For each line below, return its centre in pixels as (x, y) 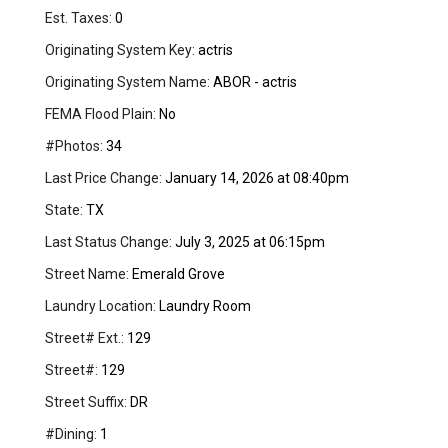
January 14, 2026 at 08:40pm (256, 178)
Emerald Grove (177, 274)
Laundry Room (204, 306)
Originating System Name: (128, 82)
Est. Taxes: (79, 18)
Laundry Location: (101, 306)
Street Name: (87, 274)
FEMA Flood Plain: (101, 114)
